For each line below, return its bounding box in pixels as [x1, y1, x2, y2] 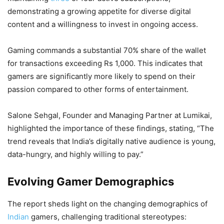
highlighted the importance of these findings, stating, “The [7, 123, 214, 133]
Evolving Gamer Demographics [7, 175, 174, 188]
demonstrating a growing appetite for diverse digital [7, 6, 191, 16]
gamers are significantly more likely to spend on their [7, 71, 195, 81]
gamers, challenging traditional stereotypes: [29, 212, 186, 221]
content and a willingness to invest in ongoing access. [7, 19, 198, 29]
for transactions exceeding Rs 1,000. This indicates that [7, 58, 202, 68]
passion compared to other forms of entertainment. [7, 84, 188, 94]
